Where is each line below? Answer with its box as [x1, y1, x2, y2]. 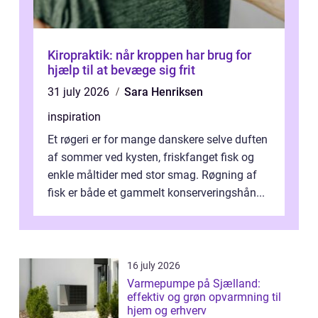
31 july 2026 [48, 85, 112, 99]
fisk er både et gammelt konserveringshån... [48, 186, 265, 200]
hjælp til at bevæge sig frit [48, 62, 195, 78]
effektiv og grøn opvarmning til [127, 290, 281, 305]
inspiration [48, 110, 101, 124]
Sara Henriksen [124, 85, 203, 99]
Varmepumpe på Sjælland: [127, 277, 261, 291]
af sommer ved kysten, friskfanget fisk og [48, 150, 254, 165]
